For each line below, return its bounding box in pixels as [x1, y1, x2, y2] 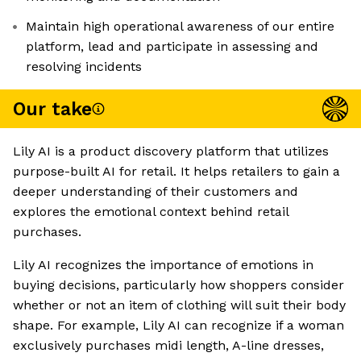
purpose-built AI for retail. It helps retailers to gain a [13, 164, 340, 180]
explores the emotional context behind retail [13, 204, 288, 220]
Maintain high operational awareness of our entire [26, 19, 334, 35]
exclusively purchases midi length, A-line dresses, [13, 338, 324, 354]
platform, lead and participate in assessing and [26, 39, 318, 55]
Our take [13, 98, 92, 120]
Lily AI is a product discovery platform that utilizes [13, 143, 329, 160]
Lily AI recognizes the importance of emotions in [13, 257, 313, 273]
